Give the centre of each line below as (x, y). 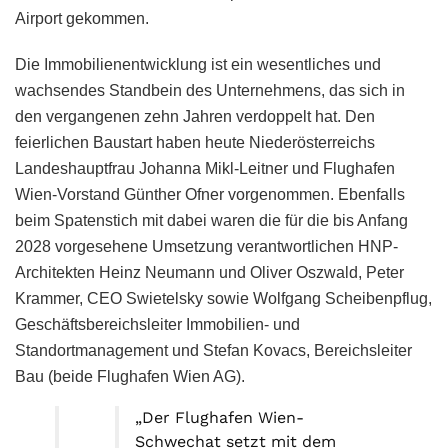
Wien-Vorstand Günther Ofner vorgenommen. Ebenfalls (210, 194)
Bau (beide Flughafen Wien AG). (130, 376)
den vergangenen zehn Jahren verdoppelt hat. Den (195, 116)
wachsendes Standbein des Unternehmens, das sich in (210, 90)
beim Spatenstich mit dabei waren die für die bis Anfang (211, 220)
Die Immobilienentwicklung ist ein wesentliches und (198, 64)
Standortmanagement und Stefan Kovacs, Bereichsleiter (213, 350)
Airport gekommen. (82, 18)
